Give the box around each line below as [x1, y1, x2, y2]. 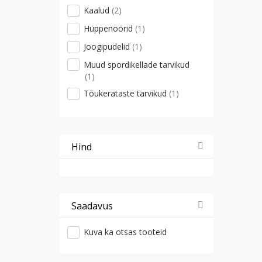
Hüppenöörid [84, 23, 135, 35]
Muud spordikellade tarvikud [84, 58, 189, 70]
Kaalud [84, 5, 112, 16]
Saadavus [71, 199, 113, 212]
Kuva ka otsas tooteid [84, 226, 167, 237]
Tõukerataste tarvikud [84, 88, 169, 99]
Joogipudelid [84, 40, 132, 52]
